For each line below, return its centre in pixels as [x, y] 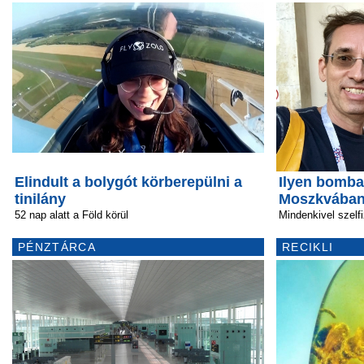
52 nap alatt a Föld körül [71, 214]
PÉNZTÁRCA [57, 247]
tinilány [40, 199]
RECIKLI [308, 247]
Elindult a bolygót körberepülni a [128, 182]
